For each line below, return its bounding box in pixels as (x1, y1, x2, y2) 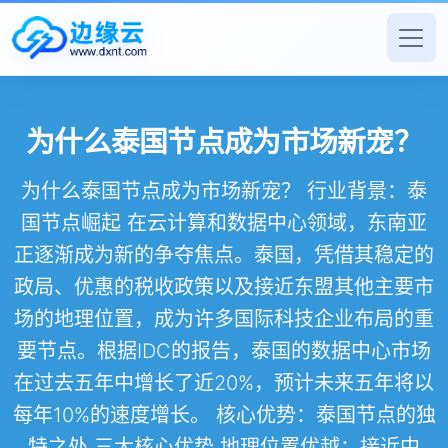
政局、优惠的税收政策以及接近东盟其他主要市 (14, 275, 434, 300)
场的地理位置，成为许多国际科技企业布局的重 (14, 307, 434, 332)
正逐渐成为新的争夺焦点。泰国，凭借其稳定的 (14, 243, 434, 268)
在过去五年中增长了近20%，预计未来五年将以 (14, 371, 434, 396)
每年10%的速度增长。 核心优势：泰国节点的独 (12, 403, 436, 428)
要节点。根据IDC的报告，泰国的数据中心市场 (17, 339, 431, 364)
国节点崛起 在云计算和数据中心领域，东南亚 (21, 211, 427, 236)
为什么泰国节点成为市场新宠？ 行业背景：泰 (21, 179, 427, 204)
